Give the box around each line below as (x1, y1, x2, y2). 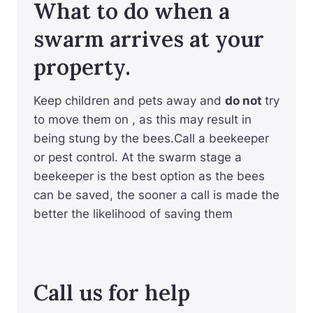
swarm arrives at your (34, 24, 264, 52)
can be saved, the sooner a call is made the (34, 188, 279, 203)
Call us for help (34, 278, 190, 306)
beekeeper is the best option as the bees (34, 169, 265, 184)
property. (34, 52, 131, 80)
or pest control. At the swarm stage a (34, 150, 242, 165)
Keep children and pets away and (34, 94, 225, 108)
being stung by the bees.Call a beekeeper (34, 131, 269, 146)
